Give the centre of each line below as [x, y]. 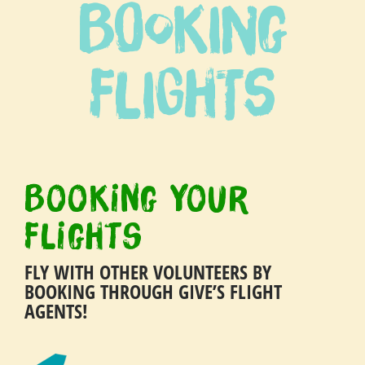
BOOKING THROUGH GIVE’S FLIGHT [153, 291]
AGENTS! [56, 311]
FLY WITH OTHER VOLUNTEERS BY [148, 272]
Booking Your [137, 198]
